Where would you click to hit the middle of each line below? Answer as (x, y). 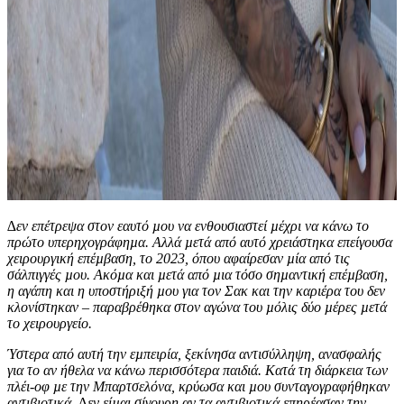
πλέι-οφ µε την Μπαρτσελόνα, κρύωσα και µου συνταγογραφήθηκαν (198, 387)
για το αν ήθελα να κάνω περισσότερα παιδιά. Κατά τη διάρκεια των (197, 371)
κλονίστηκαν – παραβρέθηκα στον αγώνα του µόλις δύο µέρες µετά (197, 308)
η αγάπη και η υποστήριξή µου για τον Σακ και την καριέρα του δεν (196, 291)
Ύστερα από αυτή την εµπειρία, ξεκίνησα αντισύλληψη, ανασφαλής (194, 354)
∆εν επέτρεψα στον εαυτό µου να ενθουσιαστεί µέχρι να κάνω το (188, 226)
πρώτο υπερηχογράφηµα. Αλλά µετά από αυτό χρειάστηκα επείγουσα (200, 243)
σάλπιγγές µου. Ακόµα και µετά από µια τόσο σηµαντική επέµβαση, (197, 275)
